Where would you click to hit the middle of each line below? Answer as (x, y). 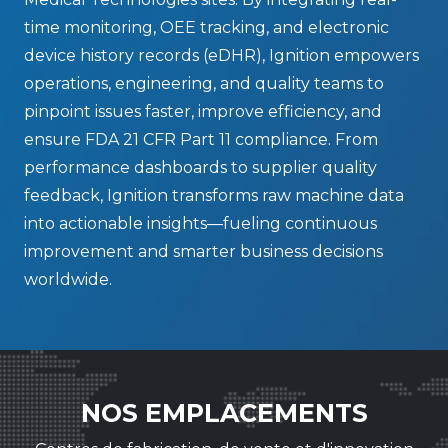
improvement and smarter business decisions (203, 252)
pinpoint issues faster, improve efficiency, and (203, 112)
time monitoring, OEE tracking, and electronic (206, 28)
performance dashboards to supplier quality (200, 168)
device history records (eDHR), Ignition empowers (221, 56)
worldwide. (68, 280)
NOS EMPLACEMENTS (224, 413)
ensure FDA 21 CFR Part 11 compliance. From (201, 140)
